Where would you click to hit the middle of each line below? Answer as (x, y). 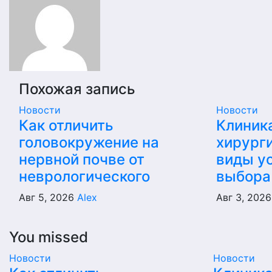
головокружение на (89, 142)
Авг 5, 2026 (48, 197)
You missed (49, 237)
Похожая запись (77, 89)
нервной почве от (82, 159)
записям (49, 14)
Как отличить (66, 125)
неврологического (84, 176)
